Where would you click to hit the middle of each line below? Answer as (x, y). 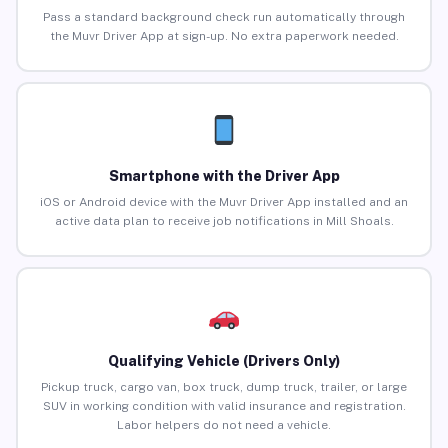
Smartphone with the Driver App (224, 176)
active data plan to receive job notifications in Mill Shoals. (224, 221)
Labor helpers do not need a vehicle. (224, 425)
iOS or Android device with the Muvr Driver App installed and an (224, 202)
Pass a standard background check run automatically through (224, 17)
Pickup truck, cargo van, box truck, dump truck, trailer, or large (224, 387)
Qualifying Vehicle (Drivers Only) (224, 361)
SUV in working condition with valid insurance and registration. (224, 406)
